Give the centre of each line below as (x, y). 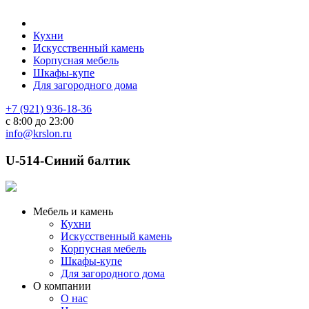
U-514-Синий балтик (68, 160)
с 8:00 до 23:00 (40, 121)
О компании (62, 286)
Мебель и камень (73, 212)
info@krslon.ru (39, 133)
